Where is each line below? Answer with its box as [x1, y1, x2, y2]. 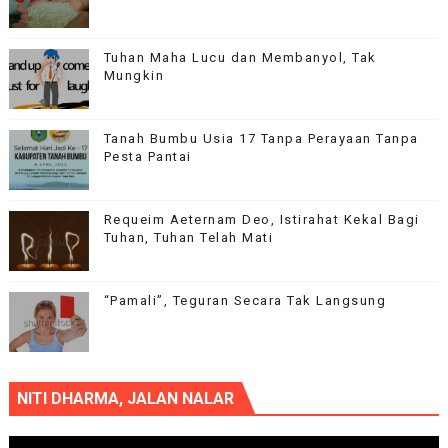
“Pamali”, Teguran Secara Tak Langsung [103, 293, 387, 309]
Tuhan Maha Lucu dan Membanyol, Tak [103, 50, 377, 66]
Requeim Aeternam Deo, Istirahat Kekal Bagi [103, 212, 420, 228]
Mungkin [103, 68, 165, 84]
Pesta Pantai [103, 149, 192, 165]
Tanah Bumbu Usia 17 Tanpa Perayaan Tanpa [103, 131, 419, 147]
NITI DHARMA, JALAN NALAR [16, 389, 234, 409]
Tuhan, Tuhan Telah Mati [103, 230, 274, 246]
